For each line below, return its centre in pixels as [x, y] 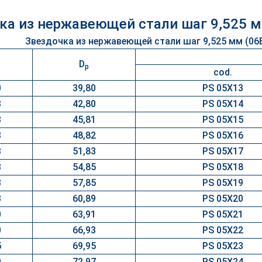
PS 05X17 [223, 151]
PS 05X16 [223, 135]
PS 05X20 [223, 199]
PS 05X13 [223, 88]
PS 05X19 [223, 183]
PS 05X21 [223, 214]
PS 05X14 [223, 104]
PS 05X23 [223, 246]
